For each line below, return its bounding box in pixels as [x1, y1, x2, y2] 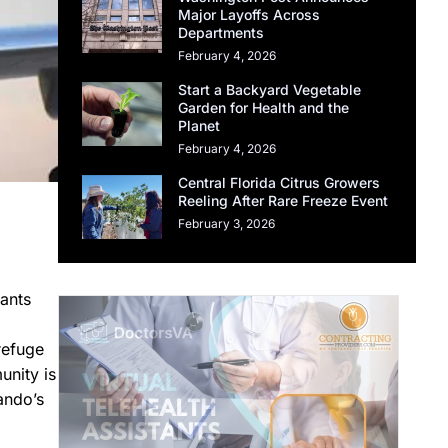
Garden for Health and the [178, 99, 350, 117]
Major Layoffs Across [178, 6, 321, 24]
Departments [178, 24, 265, 42]
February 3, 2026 [178, 216, 276, 232]
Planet [178, 117, 221, 135]
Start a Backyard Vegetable [178, 81, 362, 99]
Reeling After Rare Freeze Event [178, 192, 389, 210]
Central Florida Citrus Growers [178, 174, 381, 192]
